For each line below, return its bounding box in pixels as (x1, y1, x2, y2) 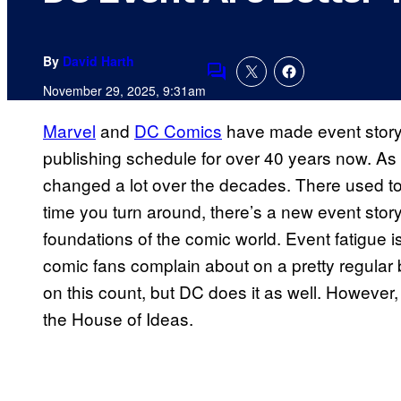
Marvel (43, 118, 96, 143)
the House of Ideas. (43, 306, 193, 331)
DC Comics (134, 118, 222, 143)
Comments (205, 71, 289, 96)
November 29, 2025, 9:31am (43, 81, 206, 100)
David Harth (63, 52, 134, 71)
